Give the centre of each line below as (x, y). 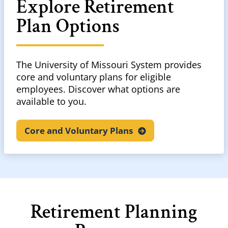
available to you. (53, 102)
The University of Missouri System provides (109, 65)
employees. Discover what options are (98, 89)
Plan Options (68, 26)
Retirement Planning (114, 212)
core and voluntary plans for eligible (94, 77)
